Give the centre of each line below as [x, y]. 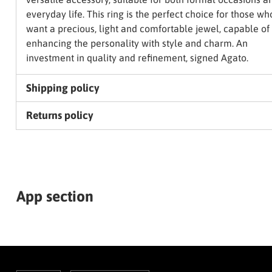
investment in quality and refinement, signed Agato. [137, 58]
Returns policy [59, 116]
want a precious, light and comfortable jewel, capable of [148, 29]
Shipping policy [62, 88]
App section [55, 196]
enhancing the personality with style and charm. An [137, 43]
